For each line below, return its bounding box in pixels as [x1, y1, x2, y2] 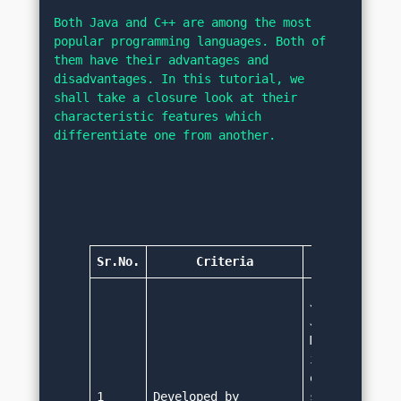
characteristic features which [54, 109, 262, 124]
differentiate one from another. [54, 128, 277, 143]
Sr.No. [97, 254, 141, 269]
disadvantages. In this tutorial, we [54, 72, 305, 87]
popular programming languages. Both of [54, 34, 327, 49]
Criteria [196, 254, 254, 269]
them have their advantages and [54, 53, 269, 68]
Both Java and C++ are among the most [54, 15, 312, 30]
